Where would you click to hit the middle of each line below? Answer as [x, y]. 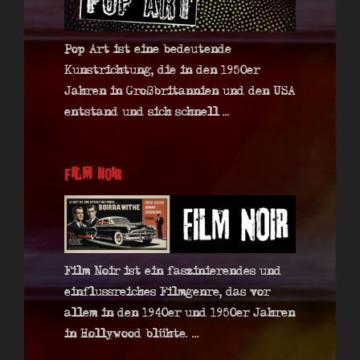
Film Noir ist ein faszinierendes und [173, 271]
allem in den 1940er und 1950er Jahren [180, 313]
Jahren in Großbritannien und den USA [180, 91]
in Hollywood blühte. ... [132, 334]
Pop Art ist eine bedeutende [148, 49]
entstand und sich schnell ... [147, 112]
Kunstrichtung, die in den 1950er [162, 70]
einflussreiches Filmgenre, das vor [167, 292]
